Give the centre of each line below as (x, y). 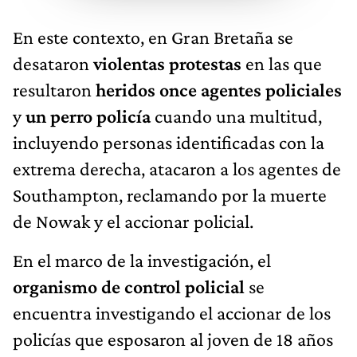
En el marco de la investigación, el (142, 261)
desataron (53, 64)
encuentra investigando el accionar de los (172, 313)
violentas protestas (169, 64)
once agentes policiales (251, 90)
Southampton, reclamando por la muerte (170, 195)
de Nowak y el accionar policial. (133, 222)
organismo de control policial (129, 287)
